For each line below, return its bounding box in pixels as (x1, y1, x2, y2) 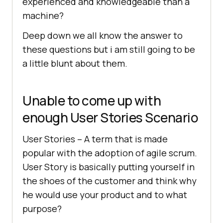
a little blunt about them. (22, 57, 127, 70)
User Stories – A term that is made (22, 133, 168, 145)
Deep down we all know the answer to (22, 29, 183, 42)
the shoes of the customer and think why (22, 175, 197, 187)
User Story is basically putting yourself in (22, 161, 195, 173)
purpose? (22, 203, 62, 215)
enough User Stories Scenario (22, 109, 198, 127)
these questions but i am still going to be (22, 43, 195, 56)
